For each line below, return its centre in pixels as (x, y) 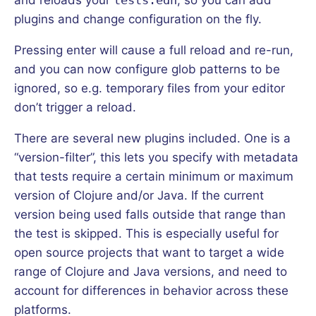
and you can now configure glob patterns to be (147, 69)
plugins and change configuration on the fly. (138, 19)
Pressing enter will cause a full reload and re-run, (154, 50)
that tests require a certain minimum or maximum (154, 176)
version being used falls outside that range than (150, 214)
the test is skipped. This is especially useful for (146, 233)
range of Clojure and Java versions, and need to (151, 271)
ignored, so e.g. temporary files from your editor (150, 88)
